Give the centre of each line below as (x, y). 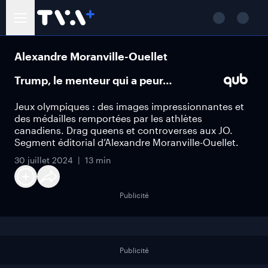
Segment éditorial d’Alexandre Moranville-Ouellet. (127, 142)
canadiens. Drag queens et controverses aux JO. (124, 130)
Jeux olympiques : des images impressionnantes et (129, 106)
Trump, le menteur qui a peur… (93, 80)
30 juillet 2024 (44, 160)
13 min (98, 160)
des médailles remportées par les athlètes (108, 118)
